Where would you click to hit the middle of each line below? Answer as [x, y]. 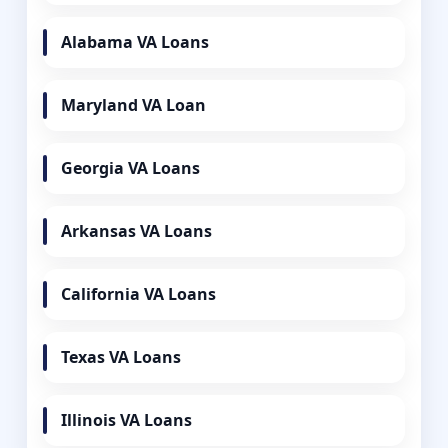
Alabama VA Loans [135, 41]
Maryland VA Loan [134, 104]
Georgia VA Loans [131, 167]
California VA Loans [139, 293]
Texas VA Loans [121, 356]
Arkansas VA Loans [137, 230]
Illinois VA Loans [127, 419]
